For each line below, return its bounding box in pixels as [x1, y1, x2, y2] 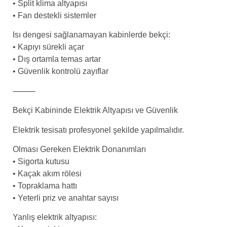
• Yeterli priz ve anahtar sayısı [13, 193, 119, 202]
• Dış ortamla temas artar [13, 55, 101, 64]
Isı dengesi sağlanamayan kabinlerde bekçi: [13, 30, 170, 40]
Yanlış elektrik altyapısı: [13, 213, 97, 222]
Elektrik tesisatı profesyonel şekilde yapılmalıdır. [13, 125, 184, 134]
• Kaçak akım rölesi [13, 169, 82, 178]
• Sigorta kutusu [13, 157, 69, 166]
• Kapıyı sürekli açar [13, 43, 84, 52]
